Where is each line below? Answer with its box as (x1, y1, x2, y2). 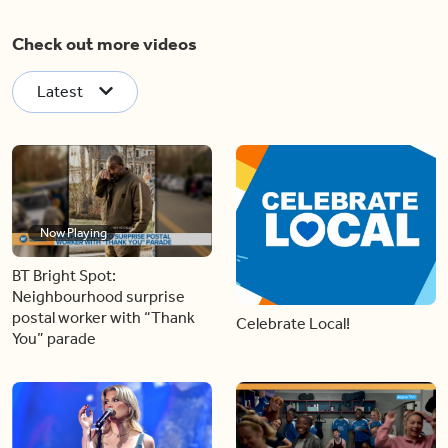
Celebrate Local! (236, 313, 350, 333)
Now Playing (40, 225, 107, 240)
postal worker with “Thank (12, 308, 195, 327)
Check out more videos (12, 32, 197, 55)
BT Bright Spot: (12, 266, 116, 285)
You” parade (12, 329, 96, 348)
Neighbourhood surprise (12, 287, 185, 306)
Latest (37, 81, 83, 101)
